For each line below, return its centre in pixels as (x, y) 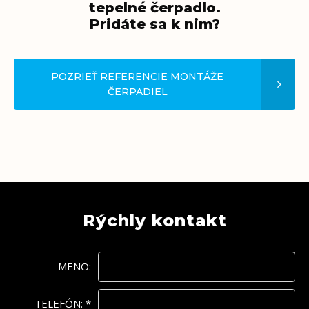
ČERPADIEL (137, 92)
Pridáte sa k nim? (154, 24)
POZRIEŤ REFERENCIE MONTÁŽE (137, 77)
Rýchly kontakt (154, 220)
